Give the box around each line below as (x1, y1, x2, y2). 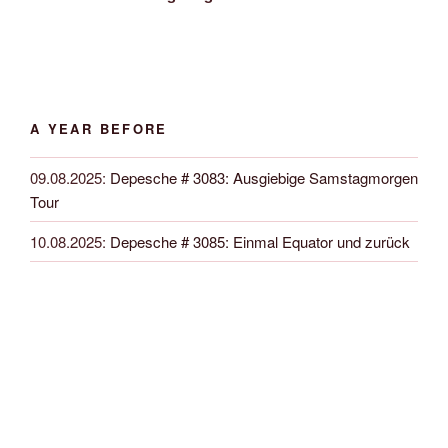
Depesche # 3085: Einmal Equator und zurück (110, 230, 410, 252)
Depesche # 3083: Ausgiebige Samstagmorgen (110, 166, 418, 188)
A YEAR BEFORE (30, 118, 168, 138)
